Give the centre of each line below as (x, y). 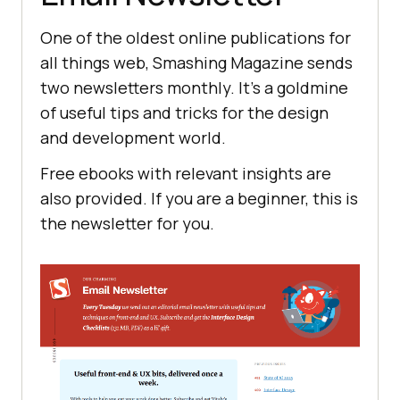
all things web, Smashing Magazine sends (196, 62)
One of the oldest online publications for (196, 37)
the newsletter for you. (127, 223)
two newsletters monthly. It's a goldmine (194, 87)
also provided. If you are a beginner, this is (199, 198)
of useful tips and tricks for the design (184, 112)
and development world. (133, 137)
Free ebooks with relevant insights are (186, 173)
